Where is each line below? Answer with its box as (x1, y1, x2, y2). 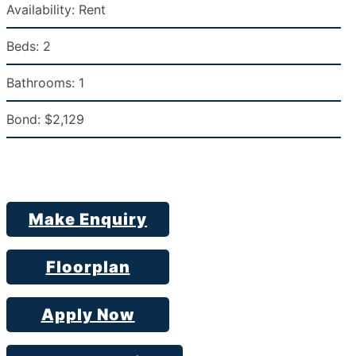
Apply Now (41, 305, 135, 324)
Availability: (6, 2, 75, 17)
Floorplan (45, 257, 130, 277)
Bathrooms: (6, 75, 75, 91)
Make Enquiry (29, 210, 147, 229)
